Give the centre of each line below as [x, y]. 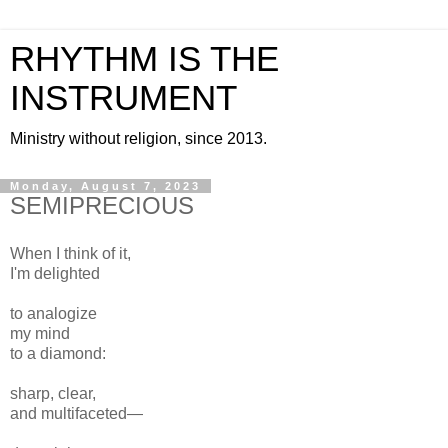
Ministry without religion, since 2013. [138, 138]
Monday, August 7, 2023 [105, 186]
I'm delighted [57, 273]
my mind [42, 333]
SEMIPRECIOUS [102, 205]
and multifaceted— [76, 413]
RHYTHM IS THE [144, 59]
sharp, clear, [55, 393]
